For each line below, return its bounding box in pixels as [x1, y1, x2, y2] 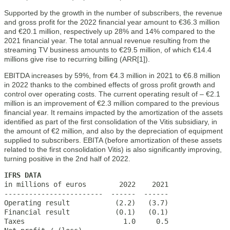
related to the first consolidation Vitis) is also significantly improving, [4, 145, 222, 154]
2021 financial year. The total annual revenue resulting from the [4, 36, 210, 45]
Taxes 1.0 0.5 [4, 217, 168, 225]
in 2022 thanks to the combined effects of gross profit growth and [4, 81, 215, 89]
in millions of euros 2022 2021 [4, 180, 168, 188]
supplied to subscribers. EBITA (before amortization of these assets [4, 136, 222, 144]
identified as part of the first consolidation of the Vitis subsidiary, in [4, 118, 217, 126]
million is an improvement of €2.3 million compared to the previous [4, 99, 219, 107]
